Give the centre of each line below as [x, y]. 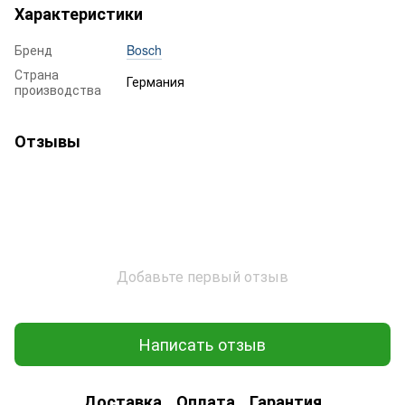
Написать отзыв [202, 344]
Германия [155, 81]
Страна [37, 74]
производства [58, 89]
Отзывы [47, 141]
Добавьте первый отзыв [202, 276]
